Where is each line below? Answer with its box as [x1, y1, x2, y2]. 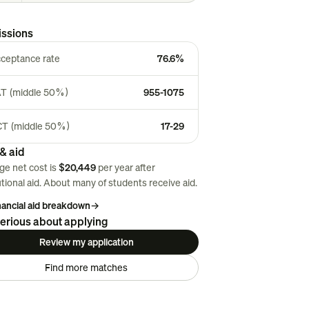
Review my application [39, 235, 134, 248]
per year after [97, 161, 155, 174]
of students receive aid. [97, 176, 197, 189]
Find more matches [45, 261, 128, 274]
